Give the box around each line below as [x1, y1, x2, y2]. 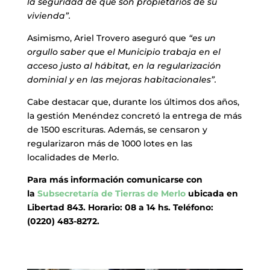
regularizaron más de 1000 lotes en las [27, 138, 192, 149]
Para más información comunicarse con [27, 174, 202, 186]
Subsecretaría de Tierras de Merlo [37, 188, 186, 199]
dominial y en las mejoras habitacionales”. [27, 74, 216, 86]
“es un [188, 33, 216, 44]
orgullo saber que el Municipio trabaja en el [27, 46, 221, 58]
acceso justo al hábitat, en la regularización [27, 60, 221, 72]
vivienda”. [27, 10, 71, 22]
